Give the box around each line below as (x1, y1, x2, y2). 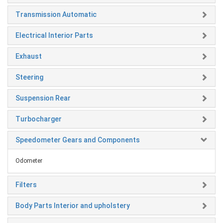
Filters (15, 180, 37, 189)
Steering (15, 73, 43, 81)
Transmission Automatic (15, 10, 97, 18)
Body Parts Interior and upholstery (15, 201, 130, 210)
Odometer (15, 157, 42, 164)
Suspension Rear (15, 94, 71, 102)
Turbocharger (15, 114, 62, 123)
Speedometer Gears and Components (15, 135, 140, 144)
